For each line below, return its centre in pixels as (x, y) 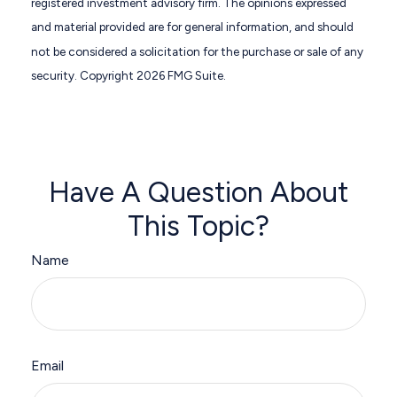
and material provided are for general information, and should (192, 27)
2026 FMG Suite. (181, 75)
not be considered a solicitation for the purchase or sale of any (197, 51)
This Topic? (198, 226)
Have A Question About (198, 193)
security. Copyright (84, 75)
